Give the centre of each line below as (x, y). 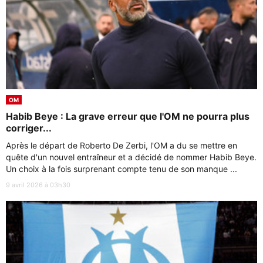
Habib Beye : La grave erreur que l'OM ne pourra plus (128, 116)
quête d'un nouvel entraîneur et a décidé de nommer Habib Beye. (131, 157)
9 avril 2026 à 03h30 (38, 185)
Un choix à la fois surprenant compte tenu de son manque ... (122, 168)
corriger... (29, 128)
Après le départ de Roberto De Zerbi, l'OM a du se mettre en (122, 145)
